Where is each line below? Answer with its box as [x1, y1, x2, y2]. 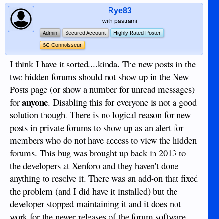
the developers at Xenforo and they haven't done [10, 159, 178, 172]
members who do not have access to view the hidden [10, 134, 197, 147]
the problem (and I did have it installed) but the [10, 185, 177, 197]
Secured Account [65, 30, 106, 36]
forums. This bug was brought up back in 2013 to [10, 147, 186, 159]
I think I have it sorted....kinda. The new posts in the [10, 58, 196, 70]
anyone [22, 95, 48, 109]
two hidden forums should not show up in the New [10, 70, 189, 83]
